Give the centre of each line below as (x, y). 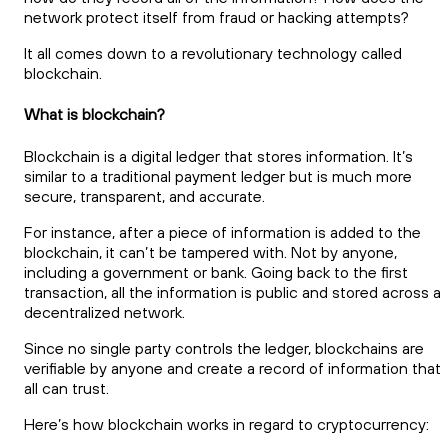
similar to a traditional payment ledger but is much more (218, 175)
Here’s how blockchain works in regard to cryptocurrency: (226, 423)
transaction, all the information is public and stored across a (232, 291)
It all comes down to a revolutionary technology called (213, 52)
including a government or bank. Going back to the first (216, 271)
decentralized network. (104, 311)
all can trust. (66, 387)
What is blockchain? (94, 114)
